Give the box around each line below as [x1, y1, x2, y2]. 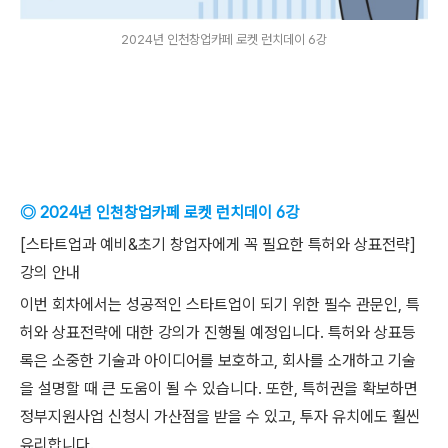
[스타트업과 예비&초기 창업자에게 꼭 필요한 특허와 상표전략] [20, 235, 416, 254]
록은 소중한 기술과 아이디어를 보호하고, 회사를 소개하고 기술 [20, 351, 416, 370]
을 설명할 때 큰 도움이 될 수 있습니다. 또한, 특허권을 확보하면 [20, 379, 418, 398]
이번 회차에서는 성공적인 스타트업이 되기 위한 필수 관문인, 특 [20, 295, 420, 314]
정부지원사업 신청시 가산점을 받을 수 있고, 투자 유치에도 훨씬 [20, 407, 420, 426]
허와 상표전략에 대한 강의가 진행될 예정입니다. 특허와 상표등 [20, 323, 416, 342]
